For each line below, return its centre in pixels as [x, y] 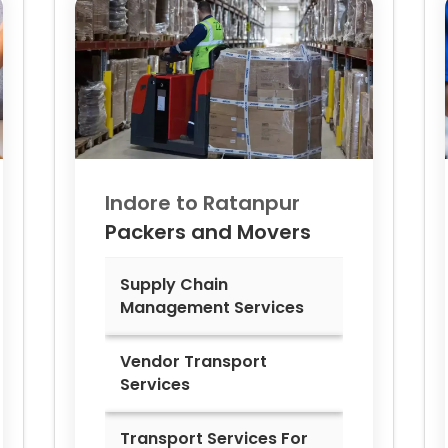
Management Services [212, 308]
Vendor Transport [193, 362]
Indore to [154, 203]
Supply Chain [174, 285]
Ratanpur [251, 203]
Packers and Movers [208, 232]
